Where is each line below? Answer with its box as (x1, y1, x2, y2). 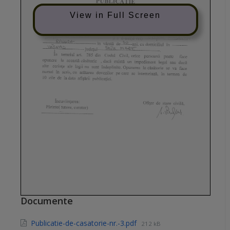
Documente (21, 194, 73, 207)
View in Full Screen (70, 10, 161, 20)
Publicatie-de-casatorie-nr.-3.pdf (31, 218, 139, 228)
